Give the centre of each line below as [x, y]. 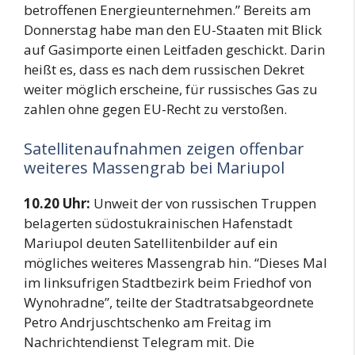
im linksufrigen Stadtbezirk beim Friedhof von [168, 282]
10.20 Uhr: [59, 203]
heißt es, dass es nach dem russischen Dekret [164, 69]
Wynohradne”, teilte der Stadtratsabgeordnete [169, 302]
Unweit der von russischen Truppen [205, 203]
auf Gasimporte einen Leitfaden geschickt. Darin [174, 50]
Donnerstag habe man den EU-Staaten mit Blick [173, 30]
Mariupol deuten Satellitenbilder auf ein [151, 242]
